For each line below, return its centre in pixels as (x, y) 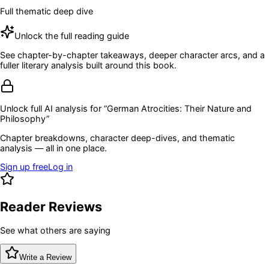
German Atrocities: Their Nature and (179, 109)
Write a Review (45, 258)
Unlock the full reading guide (72, 36)
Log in (60, 167)
